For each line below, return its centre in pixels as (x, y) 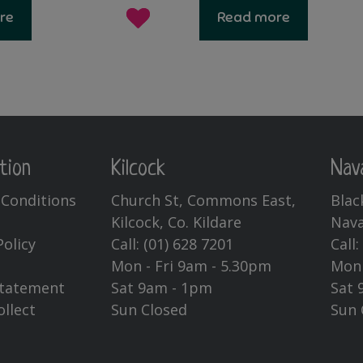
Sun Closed (149, 310)
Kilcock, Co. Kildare (176, 222)
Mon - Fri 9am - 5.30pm (191, 266)
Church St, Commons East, (203, 201)
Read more (254, 17)
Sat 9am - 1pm (161, 288)
